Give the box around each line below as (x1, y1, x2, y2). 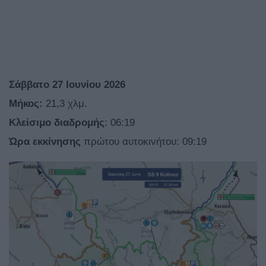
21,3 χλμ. (46, 98, 87, 110)
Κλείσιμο (9, 117, 51, 129)
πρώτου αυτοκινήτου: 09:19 (81, 136, 207, 148)
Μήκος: (9, 98, 46, 110)
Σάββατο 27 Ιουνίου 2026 (9, 79, 125, 91)
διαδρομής (54, 117, 104, 129)
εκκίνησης (33, 136, 81, 148)
